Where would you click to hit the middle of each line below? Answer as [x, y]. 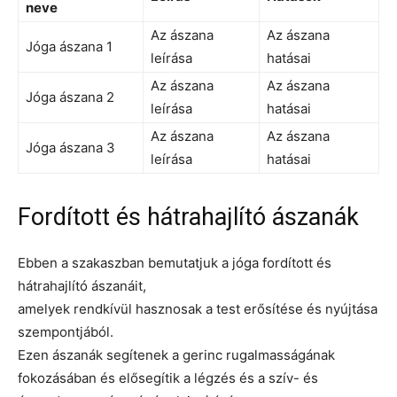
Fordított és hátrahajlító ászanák [188, 217]
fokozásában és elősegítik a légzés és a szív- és [168, 378]
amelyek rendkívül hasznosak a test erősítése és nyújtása [198, 308]
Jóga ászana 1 [69, 46]
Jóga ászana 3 [70, 147]
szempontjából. [66, 331]
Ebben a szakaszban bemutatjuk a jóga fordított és [175, 262]
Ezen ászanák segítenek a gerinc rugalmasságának [176, 354]
